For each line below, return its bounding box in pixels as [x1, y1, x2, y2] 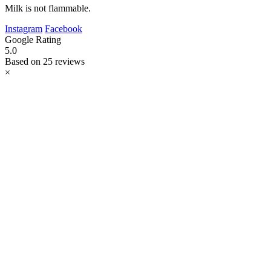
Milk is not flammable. [5, 3, 91, 14]
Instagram [5, 24, 42, 34]
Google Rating [5, 34, 61, 45]
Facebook [45, 24, 82, 34]
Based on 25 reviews [5, 56, 85, 67]
